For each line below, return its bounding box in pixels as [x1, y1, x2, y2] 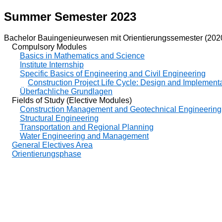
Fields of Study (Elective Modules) [4, 96, 132, 105]
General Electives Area [12, 140, 93, 149]
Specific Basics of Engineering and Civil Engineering [20, 69, 206, 78]
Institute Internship [20, 60, 84, 69]
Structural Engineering [20, 113, 99, 122]
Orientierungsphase [12, 149, 81, 158]
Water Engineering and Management [20, 131, 149, 140]
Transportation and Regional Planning [20, 122, 154, 131]
